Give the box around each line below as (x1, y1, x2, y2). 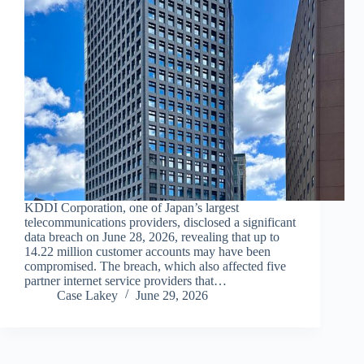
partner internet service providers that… (24, 274, 227, 288)
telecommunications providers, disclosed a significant (24, 215, 296, 230)
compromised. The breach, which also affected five (24, 259, 286, 274)
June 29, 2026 (136, 288, 208, 303)
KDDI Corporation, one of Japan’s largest (24, 201, 239, 215)
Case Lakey (57, 288, 118, 303)
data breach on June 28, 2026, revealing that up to (24, 230, 279, 245)
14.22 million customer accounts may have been (24, 245, 271, 259)
